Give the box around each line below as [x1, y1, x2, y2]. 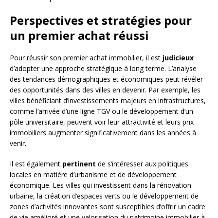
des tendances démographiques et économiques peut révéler [10, 74, 203, 84]
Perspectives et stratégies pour [10, 12, 192, 28]
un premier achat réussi [10, 27, 149, 43]
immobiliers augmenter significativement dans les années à [10, 127, 196, 137]
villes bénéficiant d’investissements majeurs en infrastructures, [10, 95, 206, 105]
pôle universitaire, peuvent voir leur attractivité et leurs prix [10, 117, 194, 127]
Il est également [10, 159, 62, 168]
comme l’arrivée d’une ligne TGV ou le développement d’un [10, 106, 193, 116]
